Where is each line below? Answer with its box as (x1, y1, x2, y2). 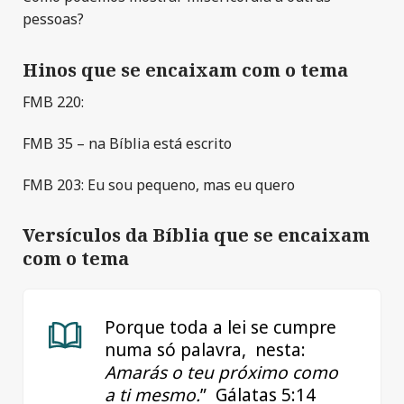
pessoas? (23, 9, 84, 30)
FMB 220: (23, 92, 84, 113)
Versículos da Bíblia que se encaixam (23, 223, 370, 248)
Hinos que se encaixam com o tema (23, 58, 348, 83)
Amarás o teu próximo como (105, 361, 338, 385)
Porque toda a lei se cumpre (105, 316, 336, 340)
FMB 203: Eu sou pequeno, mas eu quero (23, 174, 295, 195)
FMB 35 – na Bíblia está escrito (23, 133, 232, 153)
